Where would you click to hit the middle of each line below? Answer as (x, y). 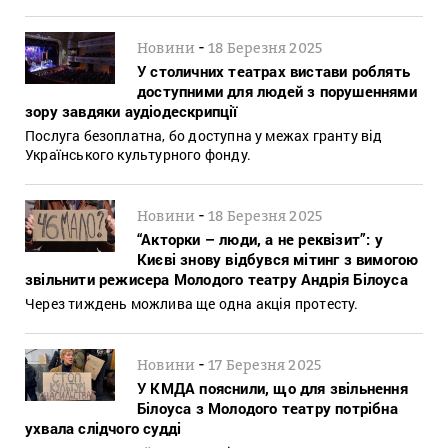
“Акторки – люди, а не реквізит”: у (260, 238)
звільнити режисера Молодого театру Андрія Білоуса (216, 278)
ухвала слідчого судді (103, 427)
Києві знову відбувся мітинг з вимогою (278, 258)
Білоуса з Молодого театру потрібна (267, 407)
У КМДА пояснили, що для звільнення (272, 387)
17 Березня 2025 (265, 364)
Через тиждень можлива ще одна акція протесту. (192, 303)
